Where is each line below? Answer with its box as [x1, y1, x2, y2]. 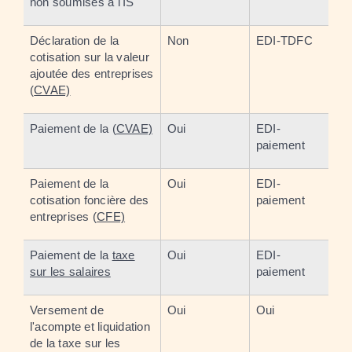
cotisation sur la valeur [30, 49, 149, 64]
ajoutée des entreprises [30, 66, 154, 80]
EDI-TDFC [256, 33, 313, 47]
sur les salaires [30, 264, 111, 278]
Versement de [30, 302, 104, 317]
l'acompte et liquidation [30, 319, 150, 333]
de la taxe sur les [30, 335, 121, 350]
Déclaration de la [30, 33, 119, 47]
